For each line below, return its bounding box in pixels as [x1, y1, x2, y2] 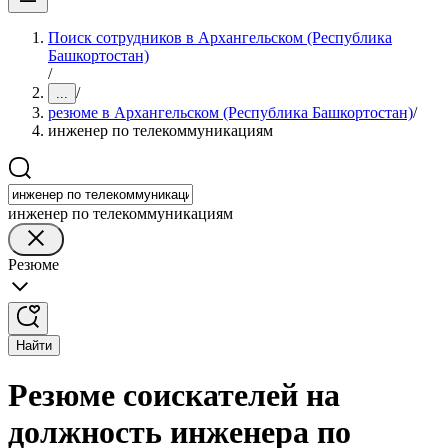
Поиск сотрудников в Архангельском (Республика [48, 29, 392, 46]
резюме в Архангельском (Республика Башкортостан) [48, 104, 413, 121]
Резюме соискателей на [8, 377, 340, 414]
